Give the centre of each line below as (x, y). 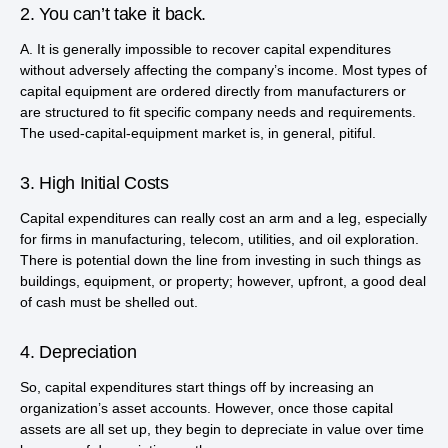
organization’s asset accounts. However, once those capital (206, 407)
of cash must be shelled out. (109, 301)
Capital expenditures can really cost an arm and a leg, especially (223, 217)
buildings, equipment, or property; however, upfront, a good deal (223, 280)
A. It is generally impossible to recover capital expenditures (205, 48)
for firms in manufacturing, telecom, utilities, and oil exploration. (219, 238)
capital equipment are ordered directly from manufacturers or (213, 90)
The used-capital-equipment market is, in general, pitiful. (198, 132)
